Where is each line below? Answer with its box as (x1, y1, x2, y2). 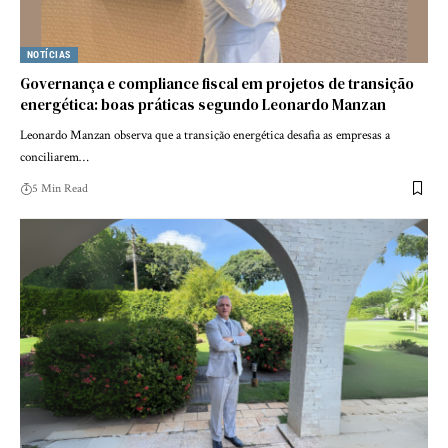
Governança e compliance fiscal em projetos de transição (20, 72, 414, 94)
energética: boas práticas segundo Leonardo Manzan (20, 93, 386, 115)
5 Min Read (32, 180, 88, 196)
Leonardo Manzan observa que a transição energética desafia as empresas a (20, 126, 390, 144)
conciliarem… (20, 148, 89, 166)
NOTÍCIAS (27, 48, 71, 60)
